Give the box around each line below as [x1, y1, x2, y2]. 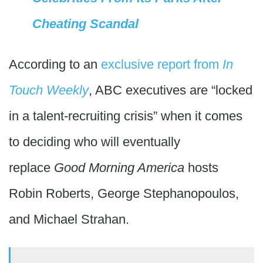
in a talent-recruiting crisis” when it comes [9, 109, 242, 123]
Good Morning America [54, 160, 188, 175]
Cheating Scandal [32, 16, 139, 31]
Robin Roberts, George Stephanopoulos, [9, 186, 239, 201]
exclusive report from [101, 57, 222, 72]
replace [9, 160, 54, 175]
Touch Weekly [9, 83, 89, 97]
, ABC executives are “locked [89, 83, 252, 97]
